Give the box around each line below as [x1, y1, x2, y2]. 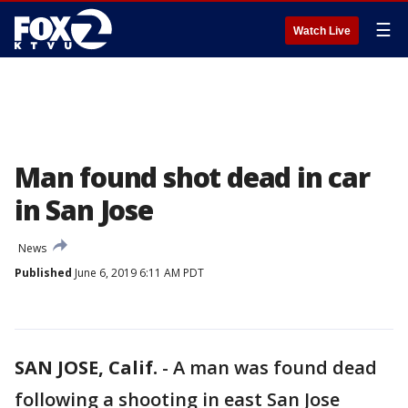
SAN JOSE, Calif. [15, 355, 158, 380]
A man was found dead [173, 355, 377, 380]
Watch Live [293, 25, 351, 37]
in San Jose [15, 191, 153, 229]
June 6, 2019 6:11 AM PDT [72, 265, 204, 280]
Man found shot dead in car [15, 158, 370, 196]
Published [15, 265, 72, 280]
